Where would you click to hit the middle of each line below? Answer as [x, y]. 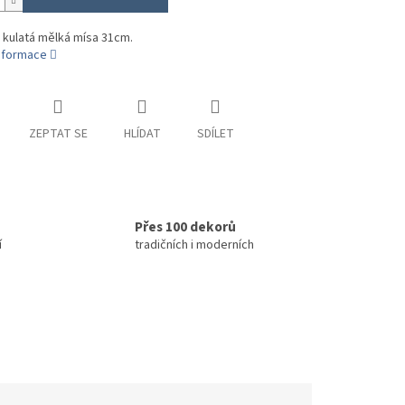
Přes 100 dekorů [185, 227]
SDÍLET [215, 134]
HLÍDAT [142, 134]
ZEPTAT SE [58, 134]
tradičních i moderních [194, 245]
